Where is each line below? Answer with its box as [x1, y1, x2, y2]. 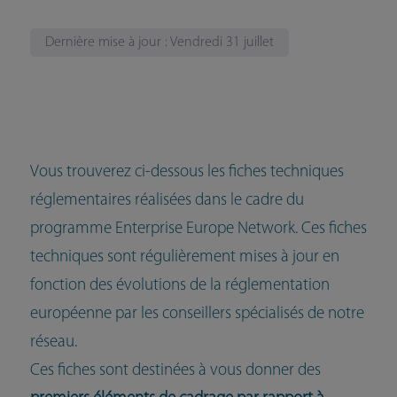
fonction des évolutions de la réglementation [29, 277, 330, 295]
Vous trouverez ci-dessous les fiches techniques [29, 164, 344, 182]
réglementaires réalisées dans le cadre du [29, 192, 304, 210]
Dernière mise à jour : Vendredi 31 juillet [44, 35, 274, 51]
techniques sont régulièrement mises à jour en [29, 249, 339, 267]
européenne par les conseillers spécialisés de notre [29, 306, 364, 323]
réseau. [29, 334, 77, 352]
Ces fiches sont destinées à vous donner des [29, 362, 321, 380]
